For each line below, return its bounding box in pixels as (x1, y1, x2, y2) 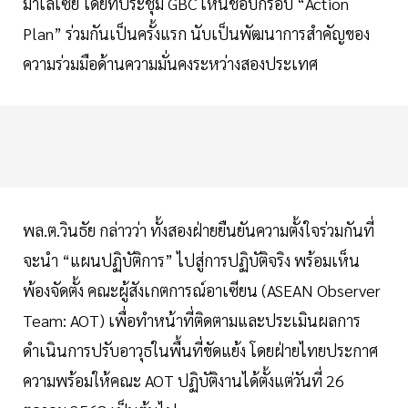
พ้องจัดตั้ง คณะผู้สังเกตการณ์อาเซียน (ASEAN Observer (23, 280, 381, 301)
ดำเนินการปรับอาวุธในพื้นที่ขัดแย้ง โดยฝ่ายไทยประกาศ (23, 340, 378, 362)
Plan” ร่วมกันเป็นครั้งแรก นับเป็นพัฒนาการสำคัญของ (23, 23, 370, 45)
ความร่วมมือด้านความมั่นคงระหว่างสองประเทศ (23, 53, 318, 75)
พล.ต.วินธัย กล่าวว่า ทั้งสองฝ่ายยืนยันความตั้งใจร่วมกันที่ (23, 219, 374, 241)
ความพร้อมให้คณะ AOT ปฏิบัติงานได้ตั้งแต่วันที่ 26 (23, 370, 344, 392)
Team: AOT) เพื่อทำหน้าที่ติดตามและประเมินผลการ (23, 310, 361, 331)
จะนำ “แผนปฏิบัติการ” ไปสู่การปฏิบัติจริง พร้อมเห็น (23, 250, 360, 271)
